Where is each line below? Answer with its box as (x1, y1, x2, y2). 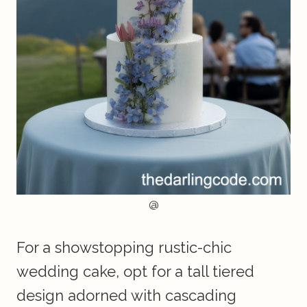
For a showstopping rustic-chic (16, 238, 232, 257)
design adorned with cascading (16, 286, 236, 305)
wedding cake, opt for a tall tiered (16, 262, 254, 281)
